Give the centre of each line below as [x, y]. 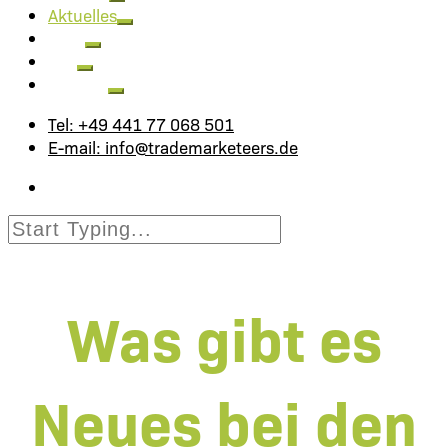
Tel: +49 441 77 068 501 [141, 123]
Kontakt [78, 83]
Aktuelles [82, 14]
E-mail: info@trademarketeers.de [173, 146]
